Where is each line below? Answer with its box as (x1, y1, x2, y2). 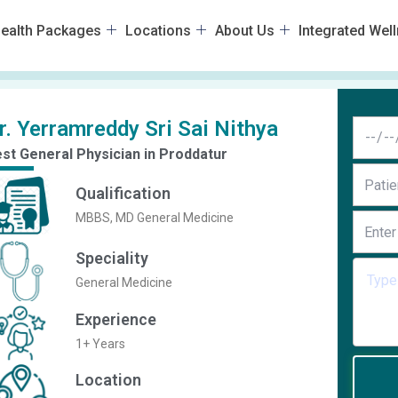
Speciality (76, 249, 149, 268)
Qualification (76, 184, 171, 203)
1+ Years (76, 336, 126, 351)
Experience (76, 309, 157, 329)
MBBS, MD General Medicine (76, 211, 235, 226)
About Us (214, 22, 275, 40)
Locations (124, 22, 191, 40)
